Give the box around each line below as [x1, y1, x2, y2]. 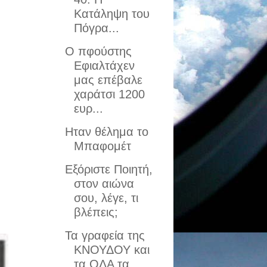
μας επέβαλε [73, 73, 142, 86]
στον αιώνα [73, 177, 134, 190]
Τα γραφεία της [64, 229, 145, 242]
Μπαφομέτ [73, 139, 131, 153]
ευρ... [73, 102, 103, 115]
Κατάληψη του [73, 7, 150, 20]
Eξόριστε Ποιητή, [64, 163, 153, 176]
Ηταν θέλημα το [64, 125, 148, 138]
